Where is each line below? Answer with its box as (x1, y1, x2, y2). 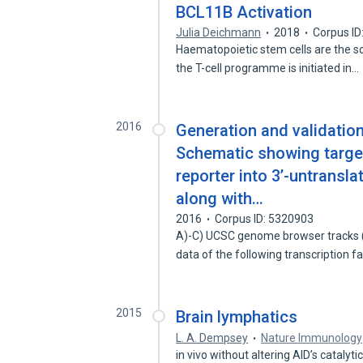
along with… (176, 189, 264, 208)
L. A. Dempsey (176, 331, 249, 344)
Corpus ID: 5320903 (215, 212, 314, 225)
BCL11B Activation (176, 2, 313, 22)
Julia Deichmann (176, 26, 262, 39)
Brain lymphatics (176, 307, 298, 327)
